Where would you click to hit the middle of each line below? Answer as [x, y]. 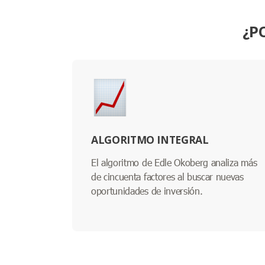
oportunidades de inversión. [147, 190]
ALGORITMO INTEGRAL [150, 139]
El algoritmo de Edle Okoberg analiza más [174, 162]
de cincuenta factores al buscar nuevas [167, 176]
